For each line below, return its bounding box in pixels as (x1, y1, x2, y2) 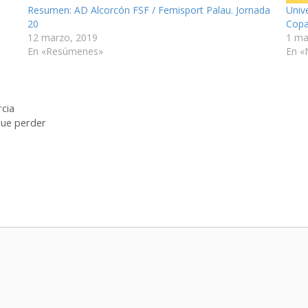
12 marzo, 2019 (27, 30, 98, 44)
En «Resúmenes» (27, 44, 104, 58)
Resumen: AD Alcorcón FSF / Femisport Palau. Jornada (27, 3, 271, 16)
